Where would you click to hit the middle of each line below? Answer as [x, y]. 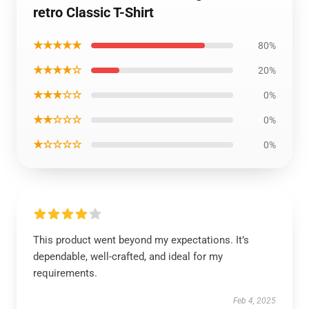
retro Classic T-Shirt [93, 12]
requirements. [65, 273]
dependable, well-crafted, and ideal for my [128, 257]
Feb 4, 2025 [255, 301]
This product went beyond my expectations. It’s [141, 240]
